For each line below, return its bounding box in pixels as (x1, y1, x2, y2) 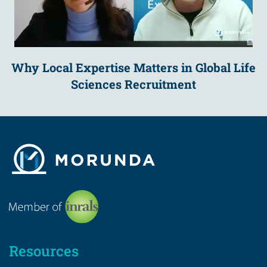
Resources (9, 241, 79, 260)
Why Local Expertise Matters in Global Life (11, 59, 256, 75)
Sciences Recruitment (71, 76, 196, 92)
